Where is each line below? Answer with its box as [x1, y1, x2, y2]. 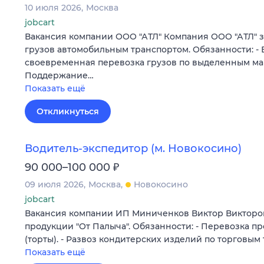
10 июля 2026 [25, 2, 81, 14]
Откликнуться [37, 106, 99, 117]
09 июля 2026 [25, 179, 84, 190]
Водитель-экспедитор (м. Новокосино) [25, 142, 242, 156]
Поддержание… [25, 70, 94, 81]
